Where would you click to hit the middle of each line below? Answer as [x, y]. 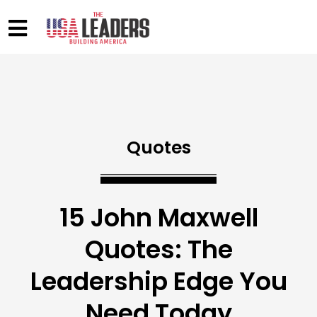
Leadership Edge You [158, 282]
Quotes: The [158, 250]
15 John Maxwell [158, 218]
